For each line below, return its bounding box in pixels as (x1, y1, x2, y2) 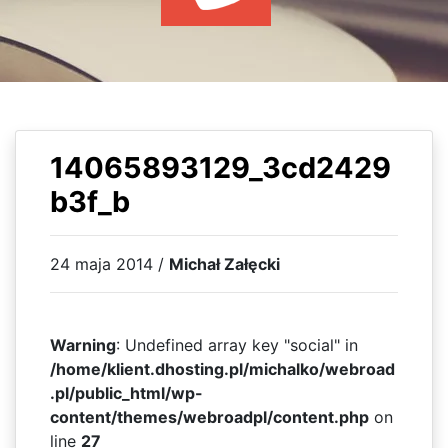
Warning (49, 335, 116, 355)
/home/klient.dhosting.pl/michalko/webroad (49, 359, 395, 379)
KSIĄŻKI (197, 39, 251, 57)
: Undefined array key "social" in (115, 335, 358, 355)
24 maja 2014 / (49, 254, 169, 274)
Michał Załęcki (168, 254, 280, 274)
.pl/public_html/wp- (49, 383, 203, 403)
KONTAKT (190, 115, 258, 133)
